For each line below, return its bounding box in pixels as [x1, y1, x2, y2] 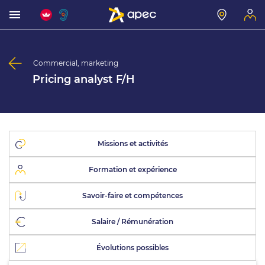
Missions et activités [97, 139, 168, 148]
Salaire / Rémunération [92, 217, 173, 226]
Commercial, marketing [33, 59, 118, 67]
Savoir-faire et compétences [82, 191, 183, 200]
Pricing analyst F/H [33, 73, 135, 86]
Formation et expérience [88, 165, 177, 174]
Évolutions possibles [96, 243, 169, 252]
